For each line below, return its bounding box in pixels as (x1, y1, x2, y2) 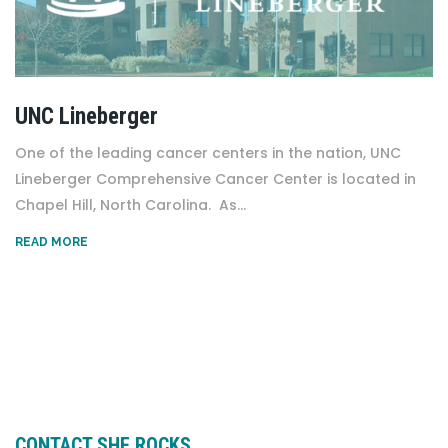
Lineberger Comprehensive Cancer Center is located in (15, 168, 416, 189)
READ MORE (15, 235, 88, 250)
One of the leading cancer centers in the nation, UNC (15, 142, 401, 163)
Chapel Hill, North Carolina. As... (15, 194, 246, 215)
